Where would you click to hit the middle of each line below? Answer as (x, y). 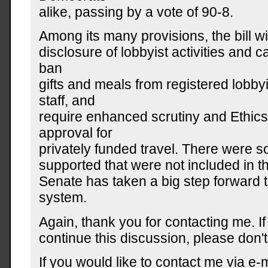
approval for (76, 133)
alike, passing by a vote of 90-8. (136, 12)
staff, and (67, 101)
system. (63, 198)
